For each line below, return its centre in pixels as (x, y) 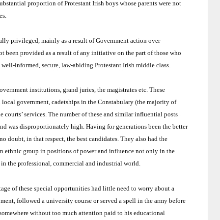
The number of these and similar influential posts (113, 114)
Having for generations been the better (137, 127)
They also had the (144, 139)
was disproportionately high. (46, 127)
